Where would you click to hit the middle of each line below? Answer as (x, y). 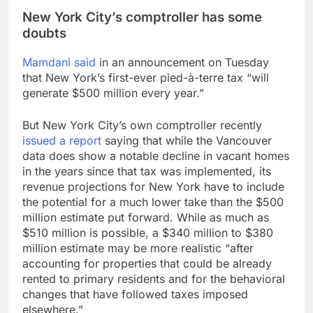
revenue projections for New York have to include (153, 186)
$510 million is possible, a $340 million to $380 (148, 232)
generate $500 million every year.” (113, 93)
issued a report (62, 140)
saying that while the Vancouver (187, 140)
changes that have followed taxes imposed (135, 294)
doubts (44, 33)
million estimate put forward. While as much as (146, 217)
